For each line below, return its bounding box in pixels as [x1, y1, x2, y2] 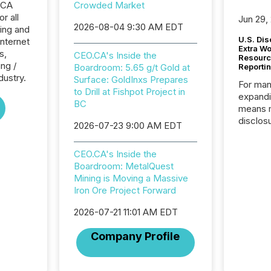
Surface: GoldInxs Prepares [73, 74, 188, 85]
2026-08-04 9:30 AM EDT [73, 21, 183, 33]
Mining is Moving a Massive [73, 172, 188, 184]
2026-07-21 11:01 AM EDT [73, 206, 178, 218]
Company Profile [91, 230, 180, 243]
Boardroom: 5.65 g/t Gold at [73, 62, 190, 73]
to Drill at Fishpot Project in [73, 86, 185, 97]
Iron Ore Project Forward [73, 184, 176, 196]
